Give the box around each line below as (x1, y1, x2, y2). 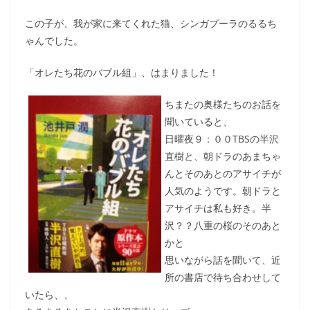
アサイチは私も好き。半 (165, 201, 271, 215)
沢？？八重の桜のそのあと (165, 219, 281, 232)
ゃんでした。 (25, 34, 83, 47)
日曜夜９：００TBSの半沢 (165, 132, 279, 145)
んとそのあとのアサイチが (165, 167, 281, 180)
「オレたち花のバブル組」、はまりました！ (25, 66, 219, 79)
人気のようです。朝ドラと (165, 184, 281, 197)
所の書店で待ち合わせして (165, 271, 281, 284)
